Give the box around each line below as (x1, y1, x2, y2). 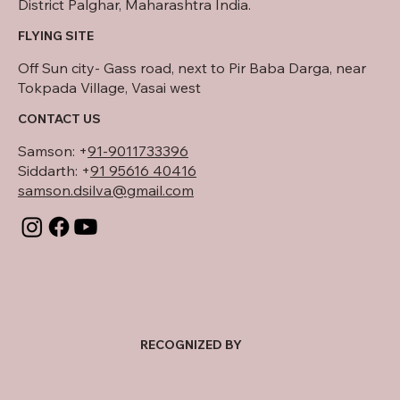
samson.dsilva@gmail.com (18, 180, 194, 199)
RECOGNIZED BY (140, 336, 242, 353)
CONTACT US (18, 110, 101, 127)
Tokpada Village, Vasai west (18, 78, 201, 96)
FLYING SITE (18, 27, 94, 44)
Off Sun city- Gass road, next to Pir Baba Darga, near (18, 58, 366, 77)
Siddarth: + (18, 161, 90, 179)
